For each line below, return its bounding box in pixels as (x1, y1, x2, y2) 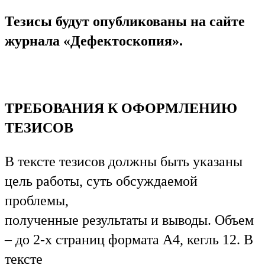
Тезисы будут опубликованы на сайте (5, 13, 245, 29)
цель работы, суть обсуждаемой (5, 173, 198, 189)
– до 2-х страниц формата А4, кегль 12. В (5, 231, 253, 247)
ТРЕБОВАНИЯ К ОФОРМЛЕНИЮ (5, 100, 237, 116)
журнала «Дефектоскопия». (5, 33, 183, 49)
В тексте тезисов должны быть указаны (5, 153, 243, 169)
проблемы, (5, 192, 69, 208)
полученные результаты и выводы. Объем (5, 212, 254, 228)
